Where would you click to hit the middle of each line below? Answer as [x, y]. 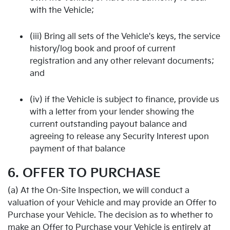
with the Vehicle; [62, 10]
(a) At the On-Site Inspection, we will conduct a [99, 191]
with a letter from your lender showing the [112, 112]
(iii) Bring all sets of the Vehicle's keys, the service [125, 36]
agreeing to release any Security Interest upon [119, 137]
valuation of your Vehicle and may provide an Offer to [112, 203]
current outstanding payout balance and [108, 124]
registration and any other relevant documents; [122, 61]
